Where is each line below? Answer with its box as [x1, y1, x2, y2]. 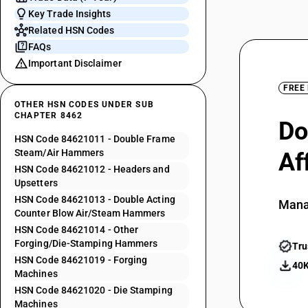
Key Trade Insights [28, 8, 111, 19]
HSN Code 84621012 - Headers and [14, 164, 170, 175]
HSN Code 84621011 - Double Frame [14, 133, 175, 144]
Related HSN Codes [28, 25, 115, 36]
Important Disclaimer [28, 58, 122, 69]
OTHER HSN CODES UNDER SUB [14, 100, 154, 109]
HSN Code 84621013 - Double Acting [14, 194, 175, 205]
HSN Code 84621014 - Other [14, 224, 139, 235]
